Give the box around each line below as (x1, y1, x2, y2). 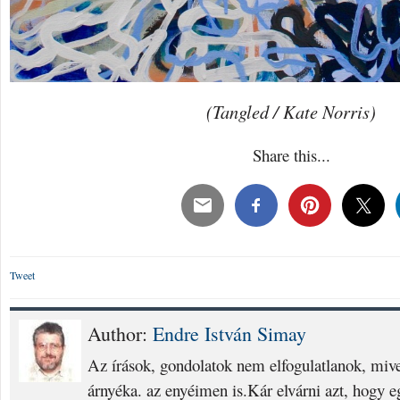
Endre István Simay (153, 320, 306, 346)
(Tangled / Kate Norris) (206, 98, 376, 124)
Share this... (252, 143, 330, 166)
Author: (87, 320, 153, 346)
